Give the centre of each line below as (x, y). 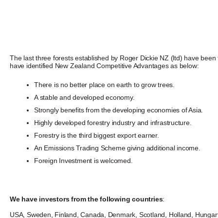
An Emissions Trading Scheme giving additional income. (117, 148)
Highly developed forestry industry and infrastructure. (113, 123)
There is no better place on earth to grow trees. (104, 85)
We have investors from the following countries (86, 199)
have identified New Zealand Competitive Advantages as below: (104, 66)
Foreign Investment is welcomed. (83, 161)
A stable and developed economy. (84, 98)
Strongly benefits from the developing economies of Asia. (119, 110)
